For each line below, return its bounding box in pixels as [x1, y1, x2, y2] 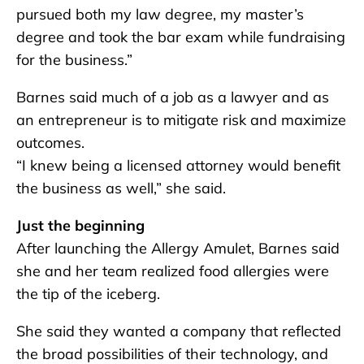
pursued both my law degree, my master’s [16, 4, 304, 24]
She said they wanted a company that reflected [16, 321, 341, 340]
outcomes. [16, 132, 84, 152]
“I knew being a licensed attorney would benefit [16, 155, 340, 175]
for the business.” [16, 50, 132, 69]
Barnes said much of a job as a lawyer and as [16, 87, 329, 106]
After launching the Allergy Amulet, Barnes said [16, 238, 340, 258]
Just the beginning [16, 215, 145, 235]
